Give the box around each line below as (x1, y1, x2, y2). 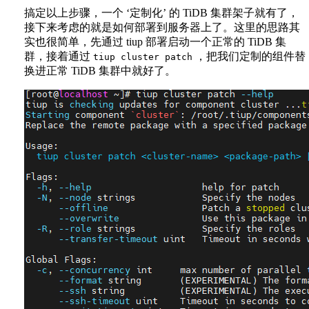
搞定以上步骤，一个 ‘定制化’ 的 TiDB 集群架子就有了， (24, 7, 299, 19)
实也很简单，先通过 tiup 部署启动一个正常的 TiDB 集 (24, 36, 286, 48)
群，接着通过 (24, 50, 93, 63)
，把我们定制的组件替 (192, 50, 306, 63)
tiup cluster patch (93, 52, 192, 63)
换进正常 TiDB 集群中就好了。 (24, 65, 176, 77)
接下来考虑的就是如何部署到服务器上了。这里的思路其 (24, 21, 300, 34)
